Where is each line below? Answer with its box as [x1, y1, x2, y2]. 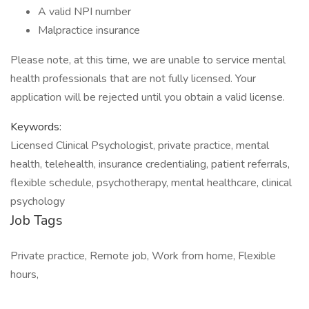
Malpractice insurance [38, 23, 140, 38]
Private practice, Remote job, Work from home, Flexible [10, 248, 276, 263]
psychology [10, 194, 65, 209]
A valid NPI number [38, 4, 131, 19]
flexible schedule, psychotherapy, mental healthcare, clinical [10, 175, 292, 190]
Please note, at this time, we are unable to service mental [10, 52, 286, 68]
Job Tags [10, 211, 63, 230]
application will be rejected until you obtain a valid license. [10, 90, 285, 105]
